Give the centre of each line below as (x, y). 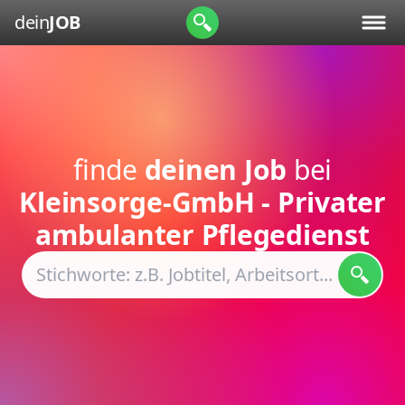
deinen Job (215, 170)
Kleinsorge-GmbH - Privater (202, 202)
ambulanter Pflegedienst (202, 235)
